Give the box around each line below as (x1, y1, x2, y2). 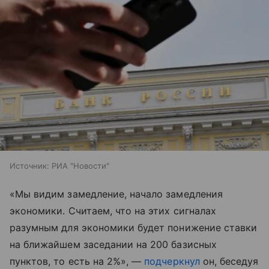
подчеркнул (144, 255, 200, 267)
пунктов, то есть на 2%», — (10, 255, 145, 267)
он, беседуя (199, 255, 259, 267)
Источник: (10, 160, 49, 171)
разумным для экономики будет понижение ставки (10, 221, 258, 234)
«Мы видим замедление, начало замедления (10, 187, 223, 200)
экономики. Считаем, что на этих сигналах (10, 204, 216, 217)
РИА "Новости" (52, 160, 109, 171)
